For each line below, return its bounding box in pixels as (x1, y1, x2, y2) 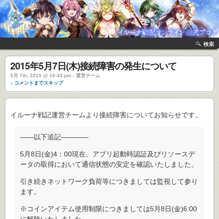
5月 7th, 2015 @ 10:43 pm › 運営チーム (10, 73, 100, 78)
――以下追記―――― (20, 133, 88, 141)
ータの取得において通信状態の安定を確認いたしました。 (20, 160, 198, 168)
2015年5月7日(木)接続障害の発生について (10, 59, 176, 72)
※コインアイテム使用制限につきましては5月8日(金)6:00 (20, 205, 197, 213)
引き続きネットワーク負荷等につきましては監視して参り (20, 177, 198, 185)
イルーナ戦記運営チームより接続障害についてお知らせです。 (10, 111, 202, 119)
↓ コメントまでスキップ (10, 80, 63, 86)
